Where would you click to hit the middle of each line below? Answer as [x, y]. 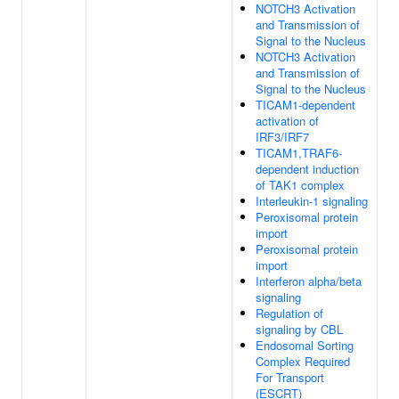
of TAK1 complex [300, 185]
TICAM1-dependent [305, 105]
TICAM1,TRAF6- [299, 153]
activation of [287, 121]
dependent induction [307, 169]
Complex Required [303, 361]
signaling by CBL [299, 329]
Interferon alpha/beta [309, 281]
